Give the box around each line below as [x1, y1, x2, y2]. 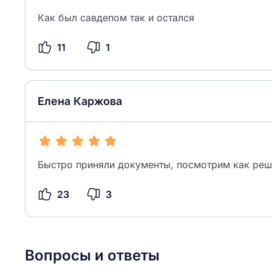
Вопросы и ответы [25, 246, 160, 264]
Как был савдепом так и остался [38, 12, 194, 24]
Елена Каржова [38, 95, 122, 107]
